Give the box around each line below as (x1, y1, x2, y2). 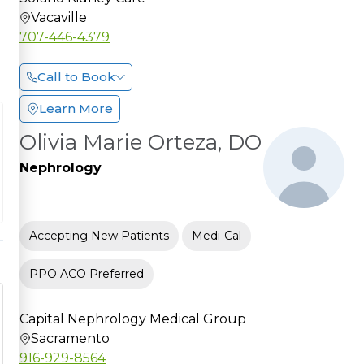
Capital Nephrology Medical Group (19, 310, 246, 327)
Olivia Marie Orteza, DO (19, 128, 262, 155)
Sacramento (31, 330, 110, 346)
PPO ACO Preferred (29, 266, 144, 281)
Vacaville (31, 9, 87, 25)
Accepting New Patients (29, 227, 169, 243)
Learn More (39, 100, 113, 116)
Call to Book (37, 68, 115, 84)
